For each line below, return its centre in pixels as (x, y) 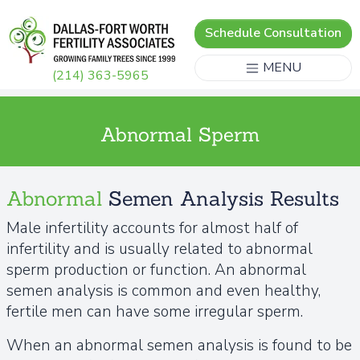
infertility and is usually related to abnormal (160, 249)
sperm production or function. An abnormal (156, 270)
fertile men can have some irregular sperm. (155, 312)
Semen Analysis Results (224, 198)
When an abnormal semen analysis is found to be (179, 346)
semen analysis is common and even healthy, (164, 291)
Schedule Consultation (273, 33)
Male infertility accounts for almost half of (152, 228)
